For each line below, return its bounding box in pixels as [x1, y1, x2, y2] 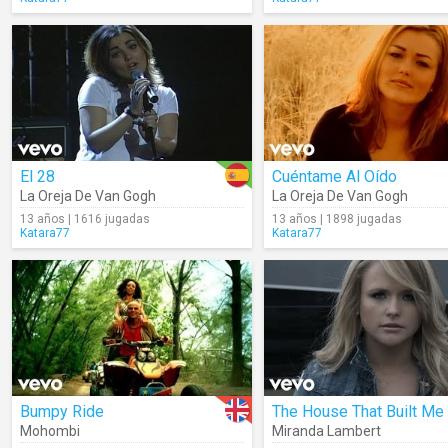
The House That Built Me [272, 402, 444, 421]
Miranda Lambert [272, 423, 381, 439]
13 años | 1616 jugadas [20, 212, 150, 226]
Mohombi [20, 423, 80, 439]
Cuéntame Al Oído [272, 167, 397, 186]
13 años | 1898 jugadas [272, 212, 402, 226]
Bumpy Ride [20, 402, 104, 421]
